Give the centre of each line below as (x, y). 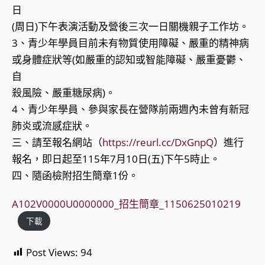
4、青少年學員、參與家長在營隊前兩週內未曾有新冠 (130, 109)
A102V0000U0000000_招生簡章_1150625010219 (126, 204)
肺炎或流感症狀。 (52, 126)
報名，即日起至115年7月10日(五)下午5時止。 (116, 159)
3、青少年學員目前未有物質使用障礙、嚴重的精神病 (130, 43)
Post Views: (52, 252)
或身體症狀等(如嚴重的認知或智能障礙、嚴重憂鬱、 (129, 60)
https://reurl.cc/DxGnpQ (158, 143)
